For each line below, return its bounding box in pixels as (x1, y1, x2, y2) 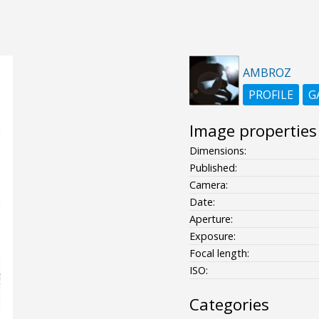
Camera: (189, 177, 228, 192)
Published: (189, 160, 237, 174)
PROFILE (248, 86, 293, 103)
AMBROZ (242, 64, 291, 80)
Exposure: (189, 229, 236, 243)
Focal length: (189, 246, 249, 260)
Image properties (189, 119, 317, 142)
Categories (189, 293, 269, 315)
